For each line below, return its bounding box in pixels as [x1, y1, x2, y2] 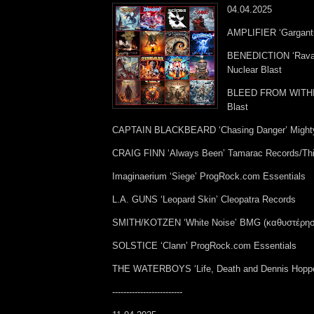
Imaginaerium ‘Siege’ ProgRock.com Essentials [112, 170, 306, 182]
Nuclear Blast [227, 64, 282, 75]
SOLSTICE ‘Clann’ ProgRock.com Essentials [112, 240, 296, 251]
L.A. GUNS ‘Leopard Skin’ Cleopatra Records [112, 193, 296, 205]
